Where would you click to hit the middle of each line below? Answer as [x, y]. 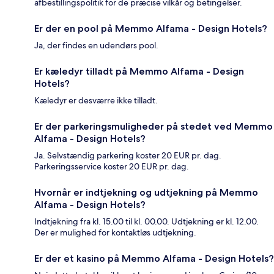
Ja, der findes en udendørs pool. [96, 45]
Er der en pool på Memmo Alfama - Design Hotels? [151, 28]
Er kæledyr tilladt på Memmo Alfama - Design [139, 71]
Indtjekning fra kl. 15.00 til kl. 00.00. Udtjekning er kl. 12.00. [146, 221]
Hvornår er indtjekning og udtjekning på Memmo [146, 192]
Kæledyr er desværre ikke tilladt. [96, 100]
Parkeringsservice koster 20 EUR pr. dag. [112, 166]
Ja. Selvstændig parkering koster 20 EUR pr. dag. [128, 155]
